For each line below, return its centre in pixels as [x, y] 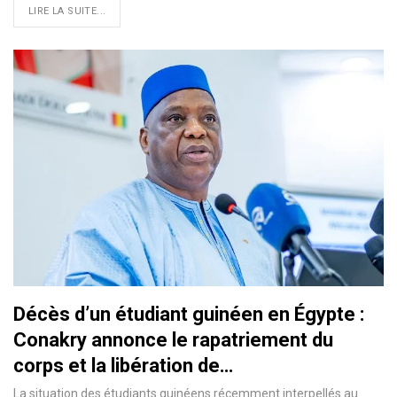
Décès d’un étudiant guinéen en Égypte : [189, 315]
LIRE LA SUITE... [67, 11]
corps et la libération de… [123, 366]
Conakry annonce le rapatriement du [173, 340]
